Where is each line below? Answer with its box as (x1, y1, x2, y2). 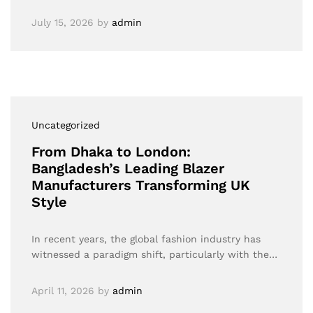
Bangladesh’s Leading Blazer (31, 160, 224, 177)
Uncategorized (31, 119, 100, 131)
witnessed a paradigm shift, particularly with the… (31, 249, 277, 260)
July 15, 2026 (31, 17, 94, 28)
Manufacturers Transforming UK (31, 177, 250, 194)
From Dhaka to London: (31, 143, 191, 160)
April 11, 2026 (31, 285, 94, 296)
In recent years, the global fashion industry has (31, 233, 261, 245)
